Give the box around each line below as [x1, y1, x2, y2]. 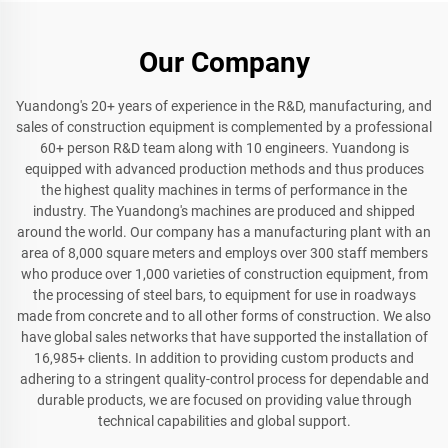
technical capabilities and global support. [97, 413, 351, 430]
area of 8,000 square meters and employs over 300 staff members [20, 245, 428, 262]
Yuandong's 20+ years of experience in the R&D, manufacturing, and [16, 98, 432, 115]
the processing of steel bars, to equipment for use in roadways [32, 287, 416, 304]
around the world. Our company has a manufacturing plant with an [17, 224, 431, 241]
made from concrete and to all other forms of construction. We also [17, 308, 431, 325]
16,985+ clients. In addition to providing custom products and [34, 350, 414, 367]
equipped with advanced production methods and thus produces [24, 161, 424, 178]
